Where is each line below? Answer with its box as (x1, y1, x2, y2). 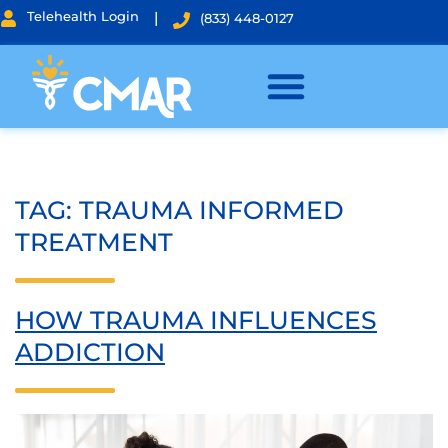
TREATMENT (15, 227, 173, 258)
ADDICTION (15, 337, 165, 367)
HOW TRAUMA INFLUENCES (15, 305, 377, 335)
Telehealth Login (27, 8, 139, 24)
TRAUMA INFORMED (79, 195, 344, 226)
